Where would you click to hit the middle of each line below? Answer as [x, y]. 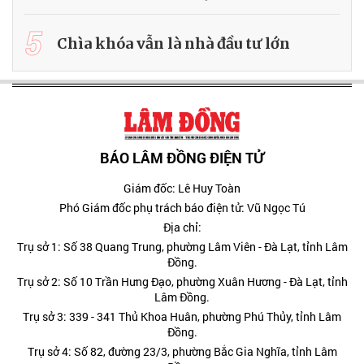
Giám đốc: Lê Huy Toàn [182, 188]
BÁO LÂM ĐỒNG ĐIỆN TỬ [182, 158]
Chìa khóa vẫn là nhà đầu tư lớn [173, 43]
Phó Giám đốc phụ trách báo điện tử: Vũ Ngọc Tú [182, 208]
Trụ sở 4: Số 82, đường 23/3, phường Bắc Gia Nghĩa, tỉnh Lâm [182, 352]
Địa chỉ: [182, 227]
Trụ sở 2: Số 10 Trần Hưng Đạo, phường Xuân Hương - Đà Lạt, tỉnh [182, 282]
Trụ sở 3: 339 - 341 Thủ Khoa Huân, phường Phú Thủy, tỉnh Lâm [182, 317]
